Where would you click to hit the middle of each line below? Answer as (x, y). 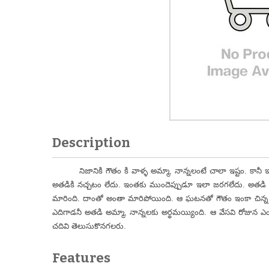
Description (91, 143)
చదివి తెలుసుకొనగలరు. (89, 226)
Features (81, 258)
